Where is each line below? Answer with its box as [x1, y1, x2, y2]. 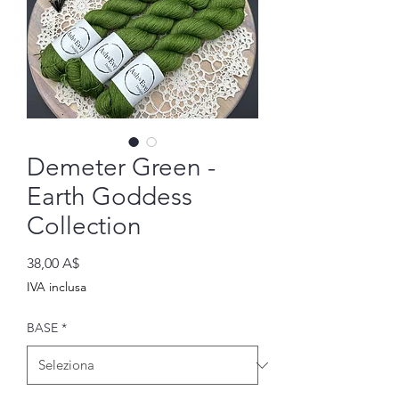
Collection [27, 211, 142, 240]
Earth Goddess [27, 182, 192, 211]
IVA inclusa [27, 279, 86, 295]
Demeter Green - [27, 152, 216, 182]
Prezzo [78, 254, 120, 271]
